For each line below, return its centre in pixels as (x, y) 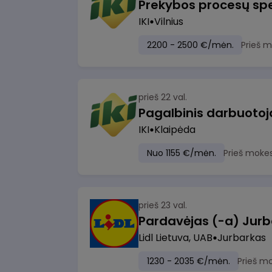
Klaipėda (175, 130)
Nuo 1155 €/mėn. (182, 153)
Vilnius (169, 22)
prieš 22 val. (163, 97)
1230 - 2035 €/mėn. (189, 261)
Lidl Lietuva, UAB (175, 238)
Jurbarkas (242, 238)
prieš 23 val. (163, 205)
